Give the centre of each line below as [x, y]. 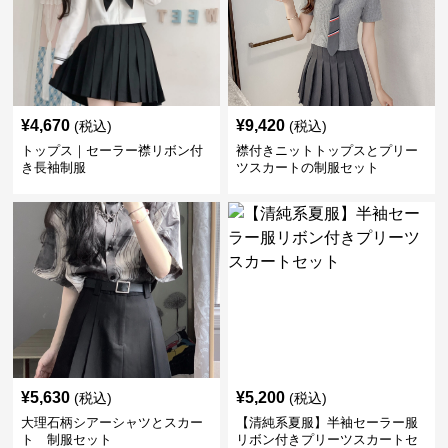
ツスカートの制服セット [307, 167]
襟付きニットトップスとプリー [326, 150]
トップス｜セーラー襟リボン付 [112, 150]
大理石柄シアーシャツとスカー [112, 422]
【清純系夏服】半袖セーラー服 [326, 422]
